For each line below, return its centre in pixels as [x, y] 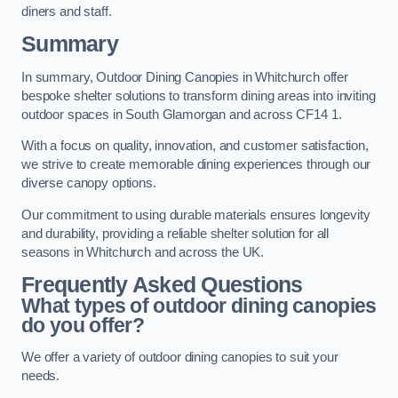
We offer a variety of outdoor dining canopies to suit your [180, 357]
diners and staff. [67, 11]
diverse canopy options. [89, 183]
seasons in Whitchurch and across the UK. [143, 252]
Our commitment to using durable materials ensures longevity [196, 215]
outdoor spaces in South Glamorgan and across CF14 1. [182, 114]
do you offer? [83, 326]
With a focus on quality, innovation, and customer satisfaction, [195, 146]
